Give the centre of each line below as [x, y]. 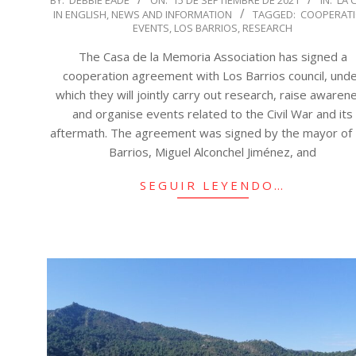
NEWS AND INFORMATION [171, 14]
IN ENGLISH [79, 14]
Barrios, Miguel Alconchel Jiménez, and [213, 151]
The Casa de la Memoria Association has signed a [213, 56]
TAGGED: [274, 14]
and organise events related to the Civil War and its [213, 113]
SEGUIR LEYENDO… [213, 185]
